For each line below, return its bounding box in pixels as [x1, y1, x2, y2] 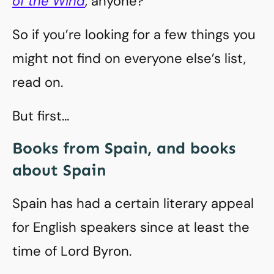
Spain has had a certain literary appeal [12, 194, 254, 212]
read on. [12, 73, 63, 91]
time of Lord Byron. [12, 242, 131, 260]
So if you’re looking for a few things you [12, 26, 256, 43]
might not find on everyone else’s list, [12, 50, 246, 67]
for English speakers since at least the [12, 218, 250, 236]
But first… [12, 107, 69, 125]
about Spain [12, 161, 106, 180]
